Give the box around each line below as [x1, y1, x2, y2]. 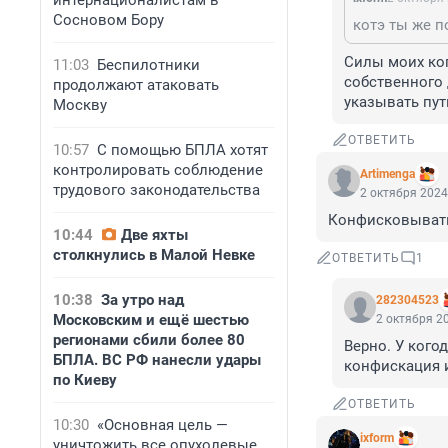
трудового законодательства [53, 181, 260, 199]
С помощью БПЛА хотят [97, 141, 268, 159]
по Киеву [53, 371, 117, 389]
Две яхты [121, 226, 188, 244]
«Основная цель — [97, 416, 228, 434]
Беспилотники [97, 56, 200, 74]
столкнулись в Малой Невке [53, 246, 255, 264]
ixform [360, 431, 394, 446]
